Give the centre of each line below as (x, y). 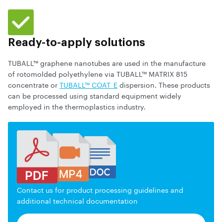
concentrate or (34, 84)
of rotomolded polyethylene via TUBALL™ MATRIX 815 (98, 73)
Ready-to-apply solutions (77, 42)
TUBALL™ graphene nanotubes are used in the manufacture (107, 62)
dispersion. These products (164, 84)
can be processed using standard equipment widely (95, 95)
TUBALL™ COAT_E (88, 84)
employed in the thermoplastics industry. (77, 106)
